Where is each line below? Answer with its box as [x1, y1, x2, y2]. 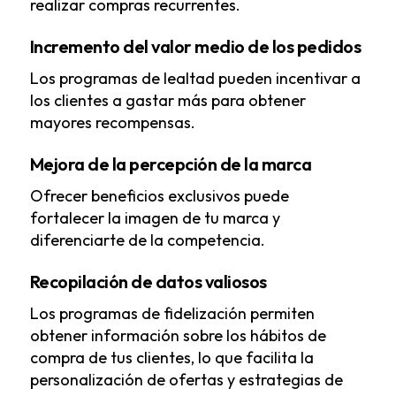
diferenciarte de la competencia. [29, 230, 265, 251]
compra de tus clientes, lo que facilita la [29, 347, 314, 369]
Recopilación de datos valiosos [29, 270, 267, 293]
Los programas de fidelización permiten [29, 303, 315, 324]
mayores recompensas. [29, 112, 195, 133]
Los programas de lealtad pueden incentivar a [29, 68, 361, 89]
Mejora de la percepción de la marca [29, 153, 312, 176]
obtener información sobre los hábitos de [29, 325, 326, 346]
